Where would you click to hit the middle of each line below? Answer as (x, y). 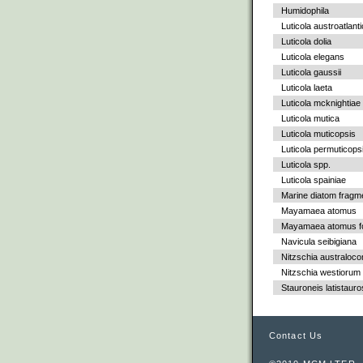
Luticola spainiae (314, 180)
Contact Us (296, 335)
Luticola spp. (306, 165)
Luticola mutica (310, 119)
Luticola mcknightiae (321, 103)
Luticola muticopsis (318, 134)
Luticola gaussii (311, 73)
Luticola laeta (307, 88)
